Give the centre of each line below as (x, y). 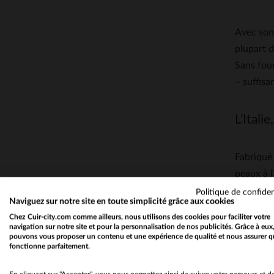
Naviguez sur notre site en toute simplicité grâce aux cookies (122, 202)
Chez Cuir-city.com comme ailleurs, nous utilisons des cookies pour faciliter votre (140, 217)
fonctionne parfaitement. (50, 246)
